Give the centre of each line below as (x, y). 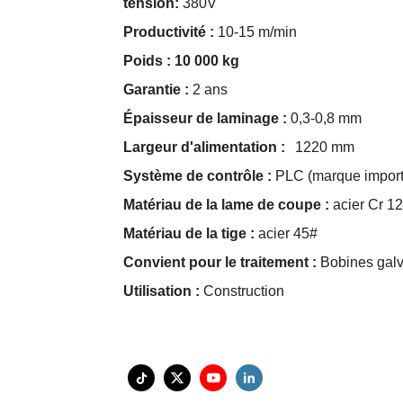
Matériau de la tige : (189, 234)
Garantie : (156, 90)
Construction (242, 291)
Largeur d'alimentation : (206, 148)
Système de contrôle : (197, 176)
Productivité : (169, 32)
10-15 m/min (255, 32)
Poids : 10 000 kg (181, 61)
